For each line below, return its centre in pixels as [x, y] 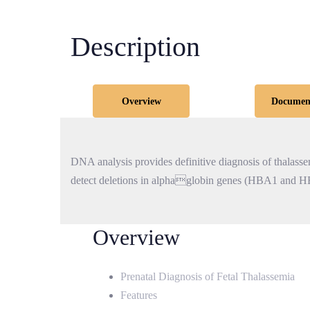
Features [139, 295]
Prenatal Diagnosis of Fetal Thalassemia [208, 277]
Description [135, 47]
